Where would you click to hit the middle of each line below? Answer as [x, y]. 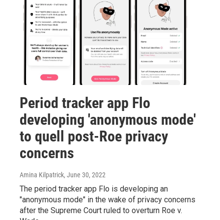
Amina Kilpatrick [42, 175]
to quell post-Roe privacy [94, 136]
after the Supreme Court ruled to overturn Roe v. [101, 210]
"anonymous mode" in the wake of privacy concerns [108, 199]
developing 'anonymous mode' [108, 119]
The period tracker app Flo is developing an [94, 189]
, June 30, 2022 [85, 175]
